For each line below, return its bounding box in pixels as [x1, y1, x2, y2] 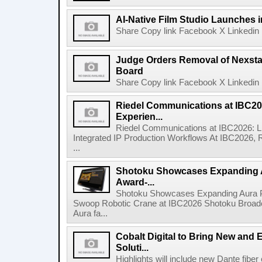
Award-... [116, 177, 154, 187]
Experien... [116, 111, 163, 122]
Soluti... [116, 242, 149, 253]
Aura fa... [73, 209, 108, 218]
